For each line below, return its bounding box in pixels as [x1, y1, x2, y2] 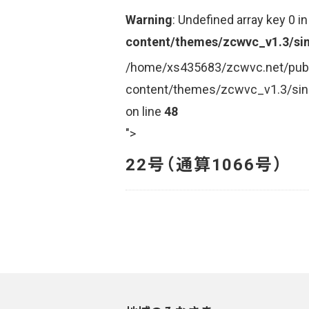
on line [126, 101, 164, 120]
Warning [126, 10, 172, 28]
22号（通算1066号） [126, 151, 284, 176]
